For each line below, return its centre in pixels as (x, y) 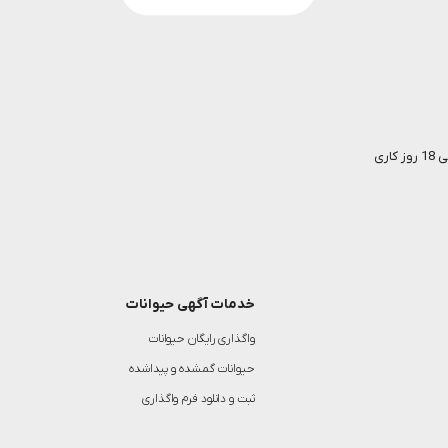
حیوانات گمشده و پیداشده (191, 368)
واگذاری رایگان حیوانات (201, 338)
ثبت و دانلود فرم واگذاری (198, 398)
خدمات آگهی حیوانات (190, 304)
